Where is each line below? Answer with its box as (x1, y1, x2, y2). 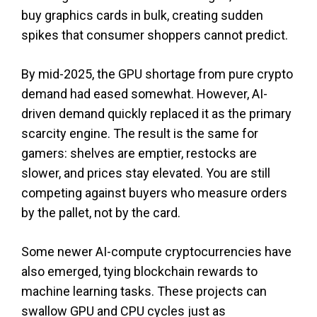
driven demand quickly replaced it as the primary (21, 105, 292, 121)
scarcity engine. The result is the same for (21, 125, 258, 141)
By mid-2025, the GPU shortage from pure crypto (21, 66, 293, 81)
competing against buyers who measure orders (21, 185, 287, 200)
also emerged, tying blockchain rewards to (21, 263, 258, 279)
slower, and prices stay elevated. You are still (21, 165, 270, 180)
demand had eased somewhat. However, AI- (21, 86, 267, 101)
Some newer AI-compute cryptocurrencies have (21, 243, 292, 259)
